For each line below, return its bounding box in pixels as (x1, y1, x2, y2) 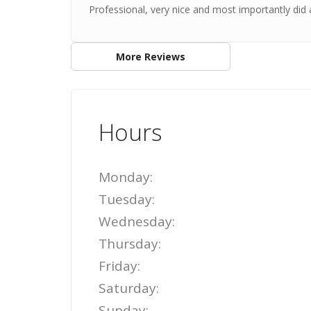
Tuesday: (99, 190, 155, 208)
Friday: (99, 257, 140, 275)
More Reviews (115, 49, 185, 63)
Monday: (99, 168, 153, 186)
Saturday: (99, 279, 159, 297)
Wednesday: (99, 212, 175, 230)
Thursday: (99, 235, 161, 253)
